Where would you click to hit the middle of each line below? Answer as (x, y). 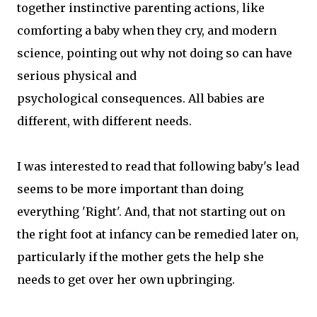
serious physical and (77, 76)
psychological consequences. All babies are (141, 98)
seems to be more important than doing (130, 189)
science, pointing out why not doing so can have (155, 53)
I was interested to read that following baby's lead (158, 166)
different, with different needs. (104, 121)
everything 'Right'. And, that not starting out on (151, 212)
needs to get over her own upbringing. (126, 279)
